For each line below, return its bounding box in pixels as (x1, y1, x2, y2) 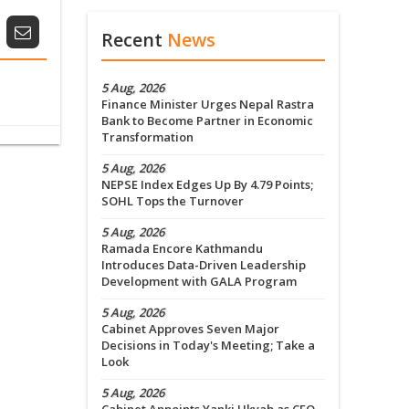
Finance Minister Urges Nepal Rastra (101, 96, 314, 113)
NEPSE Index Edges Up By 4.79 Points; (101, 176, 313, 194)
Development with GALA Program (101, 273, 297, 290)
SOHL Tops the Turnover (101, 193, 244, 210)
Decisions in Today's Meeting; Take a (101, 337, 315, 354)
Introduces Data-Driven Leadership (101, 257, 306, 274)
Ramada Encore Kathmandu (101, 240, 263, 257)
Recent (101, 27, 167, 53)
